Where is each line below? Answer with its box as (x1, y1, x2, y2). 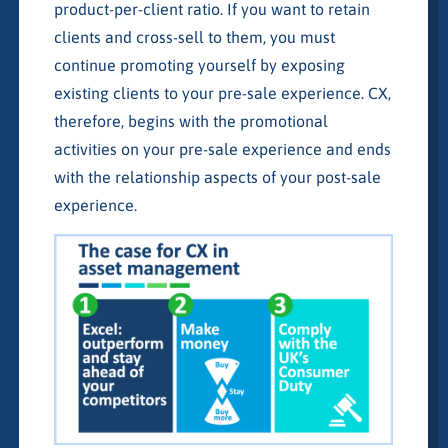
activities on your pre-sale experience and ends (53, 139, 391, 158)
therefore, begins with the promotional (53, 111, 328, 130)
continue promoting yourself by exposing (53, 55, 345, 74)
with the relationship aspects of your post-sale (53, 167, 381, 186)
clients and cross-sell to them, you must (53, 27, 335, 46)
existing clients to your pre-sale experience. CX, (53, 83, 391, 102)
